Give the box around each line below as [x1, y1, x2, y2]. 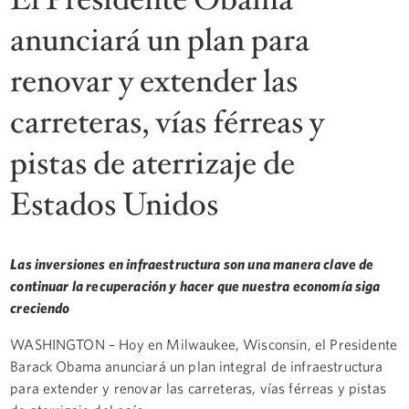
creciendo [10, 299, 70, 316]
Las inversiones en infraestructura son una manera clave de [10, 255, 374, 272]
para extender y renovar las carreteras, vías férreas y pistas [10, 379, 386, 396]
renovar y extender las [10, 59, 299, 103]
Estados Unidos [10, 183, 219, 226]
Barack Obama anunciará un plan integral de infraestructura [10, 357, 383, 374]
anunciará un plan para [10, 18, 310, 62]
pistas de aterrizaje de [10, 142, 296, 185]
